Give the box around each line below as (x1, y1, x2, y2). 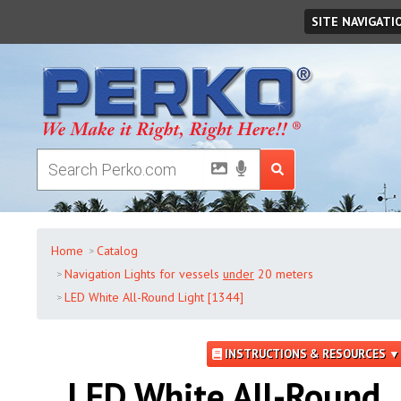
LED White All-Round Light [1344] (64, 289, 243, 305)
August (87, 10, 117, 23)
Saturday (47, 10, 84, 23)
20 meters (253, 266, 313, 282)
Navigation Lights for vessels (64, 266, 223, 282)
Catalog (96, 243, 138, 259)
